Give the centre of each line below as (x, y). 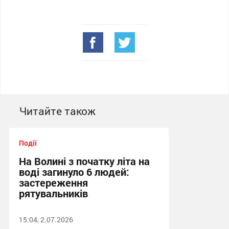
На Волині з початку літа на (84, 161)
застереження (53, 182)
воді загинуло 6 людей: (74, 172)
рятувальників (53, 193)
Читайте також (57, 111)
